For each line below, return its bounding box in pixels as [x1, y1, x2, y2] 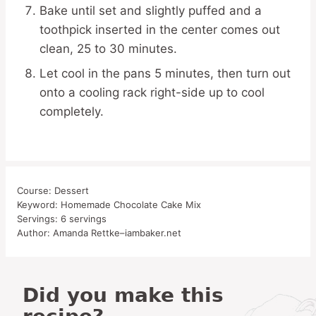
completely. [39, 104, 104, 119]
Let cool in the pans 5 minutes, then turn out [39, 66, 291, 80]
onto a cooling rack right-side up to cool [39, 85, 265, 99]
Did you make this [23, 283, 39, 307]
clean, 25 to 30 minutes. [39, 41, 177, 56]
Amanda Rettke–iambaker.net [53, 226, 181, 238]
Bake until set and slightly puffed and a [39, 3, 262, 18]
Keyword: [17, 198, 61, 210]
